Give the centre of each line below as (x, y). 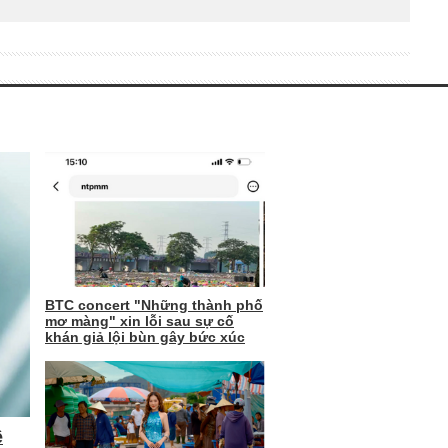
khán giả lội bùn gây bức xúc (145, 336)
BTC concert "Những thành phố (154, 304)
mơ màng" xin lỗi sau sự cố (139, 320)
